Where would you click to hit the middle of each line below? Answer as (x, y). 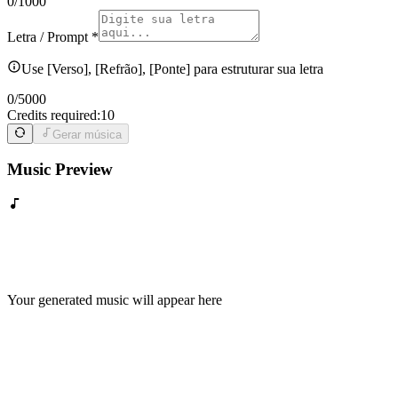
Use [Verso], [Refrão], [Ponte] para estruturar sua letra (172, 69)
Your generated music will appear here (115, 300)
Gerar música (87, 134)
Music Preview (60, 170)
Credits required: (54, 115)
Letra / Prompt (48, 37)
